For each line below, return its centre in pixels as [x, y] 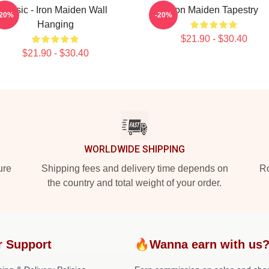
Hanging [55, 24]
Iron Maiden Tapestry [214, 10]
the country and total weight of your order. [134, 183]
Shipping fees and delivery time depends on [134, 168]
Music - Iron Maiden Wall [55, 10]
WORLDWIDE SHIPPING [134, 149]
